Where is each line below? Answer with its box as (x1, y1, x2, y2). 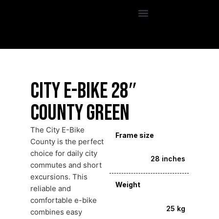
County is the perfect (30, 136, 104, 146)
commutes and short (30, 160, 102, 170)
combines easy (30, 207, 82, 217)
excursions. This (30, 172, 88, 181)
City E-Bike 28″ (30, 77, 136, 105)
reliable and (30, 183, 71, 193)
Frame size (115, 131, 154, 139)
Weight (115, 180, 140, 189)
